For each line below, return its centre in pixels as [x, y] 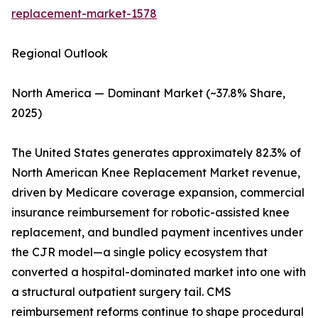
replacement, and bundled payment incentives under [157, 232]
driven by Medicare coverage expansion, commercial [158, 193]
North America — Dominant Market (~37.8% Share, [148, 93]
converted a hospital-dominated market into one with [159, 272]
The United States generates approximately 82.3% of [156, 153]
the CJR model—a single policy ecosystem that [139, 252]
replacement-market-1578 [84, 14]
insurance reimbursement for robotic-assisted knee [150, 213]
